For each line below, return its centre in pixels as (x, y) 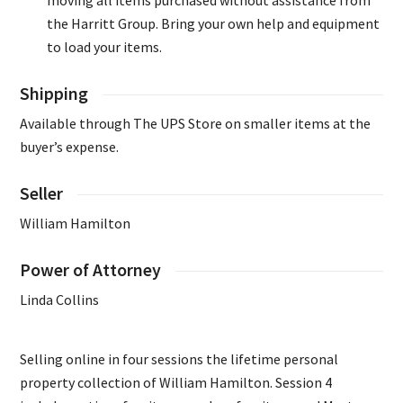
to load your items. (105, 47)
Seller (42, 194)
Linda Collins (60, 300)
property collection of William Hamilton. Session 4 (176, 383)
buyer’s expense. (70, 147)
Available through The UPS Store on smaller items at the (196, 124)
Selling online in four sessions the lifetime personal (179, 359)
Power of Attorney (91, 270)
